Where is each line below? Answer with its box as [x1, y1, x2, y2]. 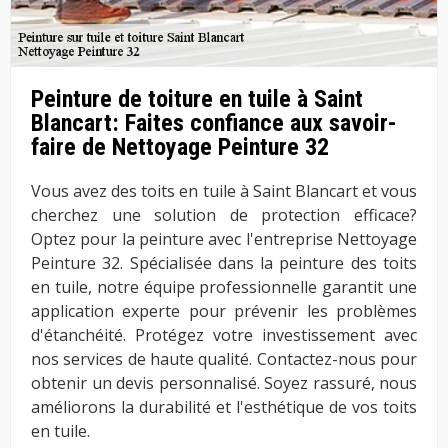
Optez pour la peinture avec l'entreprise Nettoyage [31, 228, 417, 251]
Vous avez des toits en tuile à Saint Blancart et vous [31, 180, 417, 203]
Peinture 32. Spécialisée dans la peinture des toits [31, 252, 417, 275]
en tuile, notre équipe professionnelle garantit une [31, 276, 417, 299]
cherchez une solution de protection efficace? [31, 204, 417, 227]
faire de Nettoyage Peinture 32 [31, 133, 329, 162]
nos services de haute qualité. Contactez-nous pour [31, 348, 417, 371]
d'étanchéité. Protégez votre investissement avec [31, 324, 417, 347]
